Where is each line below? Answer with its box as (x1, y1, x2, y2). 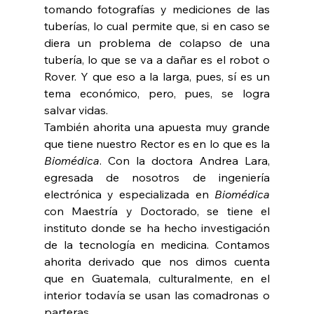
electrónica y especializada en (43, 187, 215, 202)
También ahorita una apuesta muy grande (43, 120, 271, 135)
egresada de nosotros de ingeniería (43, 170, 271, 185)
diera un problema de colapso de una (43, 36, 271, 50)
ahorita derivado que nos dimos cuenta (43, 254, 271, 269)
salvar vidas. (43, 103, 108, 118)
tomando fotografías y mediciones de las (43, 2, 271, 17)
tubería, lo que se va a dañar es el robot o (43, 53, 271, 67)
